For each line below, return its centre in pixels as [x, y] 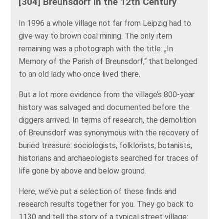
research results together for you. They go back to [106, 204]
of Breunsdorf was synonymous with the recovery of [109, 133]
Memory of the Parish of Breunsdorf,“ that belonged [108, 62]
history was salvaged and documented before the [104, 108]
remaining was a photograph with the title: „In [96, 49]
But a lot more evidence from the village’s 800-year [107, 95]
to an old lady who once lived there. [82, 74]
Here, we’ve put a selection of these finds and [98, 192]
